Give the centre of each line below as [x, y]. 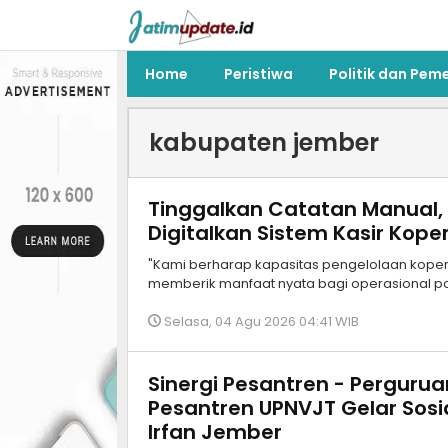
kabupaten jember [264, 142]
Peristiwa [258, 74]
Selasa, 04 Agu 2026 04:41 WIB [261, 321]
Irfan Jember [215, 432]
